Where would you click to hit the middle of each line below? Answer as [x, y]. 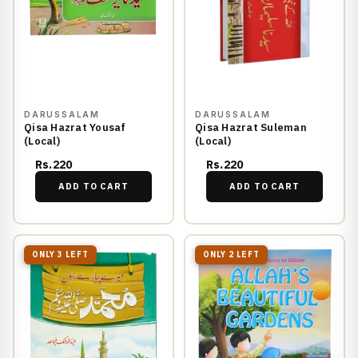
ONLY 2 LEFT [231, 255]
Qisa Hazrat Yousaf [75, 127]
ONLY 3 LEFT [60, 255]
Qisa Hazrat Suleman [251, 127]
